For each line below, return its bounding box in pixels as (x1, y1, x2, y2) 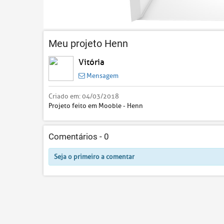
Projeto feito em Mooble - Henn (48, 101, 143, 110)
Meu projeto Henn (48, 37, 128, 49)
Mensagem (85, 71, 118, 80)
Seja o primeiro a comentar (54, 152, 134, 161)
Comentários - (48, 131, 104, 141)
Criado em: (48, 91, 82, 100)
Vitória (78, 56, 104, 67)
